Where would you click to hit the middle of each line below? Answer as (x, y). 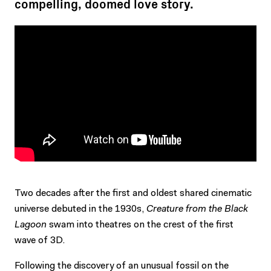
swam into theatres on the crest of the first (140, 225)
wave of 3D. (40, 240)
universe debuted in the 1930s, (80, 209)
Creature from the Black (197, 209)
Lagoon (31, 225)
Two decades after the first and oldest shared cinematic (133, 193)
